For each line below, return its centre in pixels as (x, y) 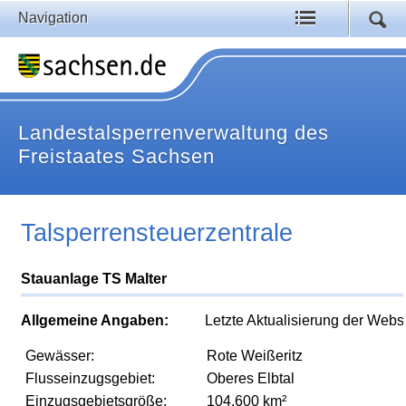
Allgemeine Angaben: (95, 321)
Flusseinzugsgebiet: (91, 379)
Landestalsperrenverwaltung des (174, 133)
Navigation (53, 18)
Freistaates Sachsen (116, 156)
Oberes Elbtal (251, 379)
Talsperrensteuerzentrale (157, 233)
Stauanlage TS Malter (94, 279)
